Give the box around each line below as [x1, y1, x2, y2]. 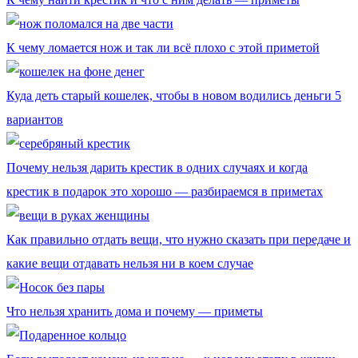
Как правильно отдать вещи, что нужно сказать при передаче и [6, 232, 351, 246]
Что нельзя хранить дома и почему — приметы [6, 304, 263, 318]
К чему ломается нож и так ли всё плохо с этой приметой [6, 40, 320, 54]
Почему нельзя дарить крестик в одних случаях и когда [6, 160, 308, 174]
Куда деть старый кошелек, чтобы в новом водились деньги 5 [6, 88, 341, 102]
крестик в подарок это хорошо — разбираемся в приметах [6, 184, 323, 198]
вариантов [6, 112, 63, 126]
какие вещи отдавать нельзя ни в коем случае [6, 256, 253, 270]
